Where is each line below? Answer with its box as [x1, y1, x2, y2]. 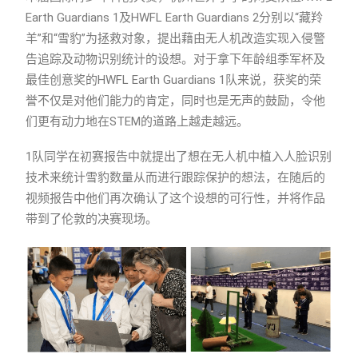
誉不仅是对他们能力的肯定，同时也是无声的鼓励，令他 [26, 93, 325, 108]
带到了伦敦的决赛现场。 [26, 211, 157, 226]
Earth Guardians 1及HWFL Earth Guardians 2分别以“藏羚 [26, 10, 323, 25]
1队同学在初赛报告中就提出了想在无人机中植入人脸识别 [26, 149, 332, 164]
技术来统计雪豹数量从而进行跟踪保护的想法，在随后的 [26, 169, 325, 185]
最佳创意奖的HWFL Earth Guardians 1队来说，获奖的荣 [26, 72, 321, 87]
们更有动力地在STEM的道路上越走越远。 [26, 113, 249, 129]
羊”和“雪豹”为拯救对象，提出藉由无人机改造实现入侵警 [26, 30, 325, 46]
